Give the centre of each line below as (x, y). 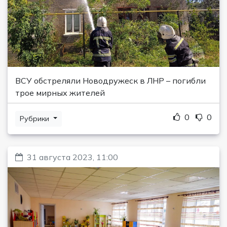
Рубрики (35, 118)
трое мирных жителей (60, 92)
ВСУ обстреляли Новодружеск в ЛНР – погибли (110, 80)
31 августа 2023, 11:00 (72, 157)
